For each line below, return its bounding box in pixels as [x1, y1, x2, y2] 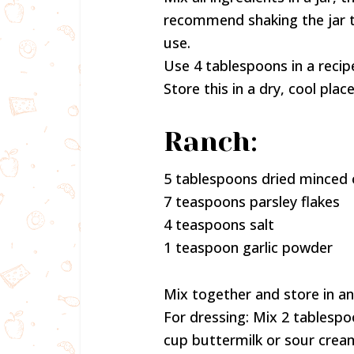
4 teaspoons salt [164, 215, 274, 234]
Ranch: [164, 126, 258, 157]
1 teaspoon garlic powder [164, 238, 333, 257]
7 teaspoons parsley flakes [164, 192, 340, 211]
